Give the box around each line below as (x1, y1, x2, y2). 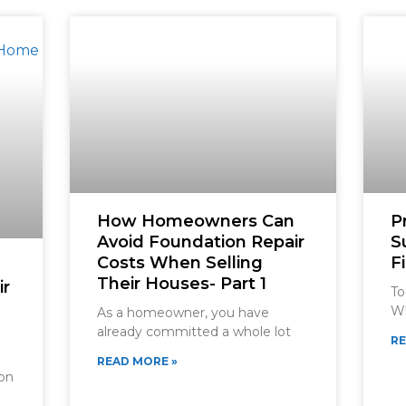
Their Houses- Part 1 (96, 273, 266, 294)
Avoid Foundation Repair (96, 231, 304, 252)
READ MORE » (96, 353, 178, 368)
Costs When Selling (96, 252, 263, 273)
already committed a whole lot (96, 323, 291, 340)
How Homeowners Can (96, 210, 295, 231)
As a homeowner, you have (96, 304, 269, 321)
